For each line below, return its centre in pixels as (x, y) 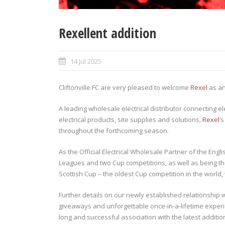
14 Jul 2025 (86, 61)
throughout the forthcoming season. (114, 131)
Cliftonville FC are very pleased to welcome (125, 87)
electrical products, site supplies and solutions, (131, 120)
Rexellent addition (107, 33)
